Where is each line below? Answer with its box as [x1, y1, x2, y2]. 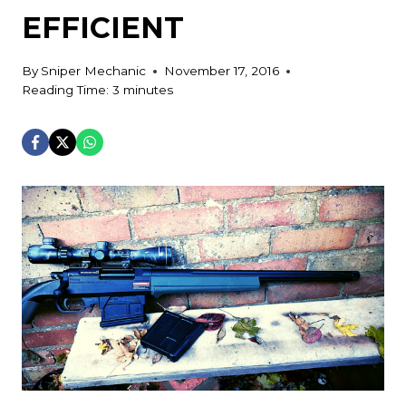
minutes [123, 82, 173, 98]
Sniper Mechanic [41, 63, 147, 79]
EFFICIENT [22, 9, 184, 45]
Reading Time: [22, 82, 109, 98]
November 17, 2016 [164, 63, 280, 79]
